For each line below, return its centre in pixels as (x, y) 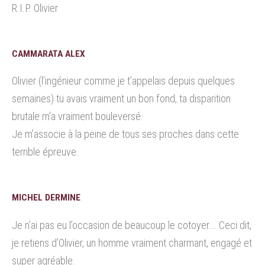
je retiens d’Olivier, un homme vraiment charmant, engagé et (132, 243)
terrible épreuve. (45, 152)
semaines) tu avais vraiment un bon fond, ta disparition (121, 99)
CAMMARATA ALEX (49, 54)
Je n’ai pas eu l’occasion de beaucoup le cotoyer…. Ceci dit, (132, 225)
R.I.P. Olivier (35, 8)
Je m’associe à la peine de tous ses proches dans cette (125, 134)
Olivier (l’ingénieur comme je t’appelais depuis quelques (123, 81)
